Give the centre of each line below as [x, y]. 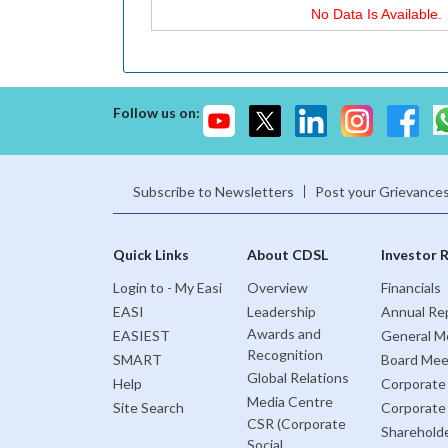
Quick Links [150, 255]
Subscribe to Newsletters [213, 192]
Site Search [148, 407]
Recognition [284, 355]
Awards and [283, 334]
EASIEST [141, 335]
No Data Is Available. [376, 13]
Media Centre [289, 401]
